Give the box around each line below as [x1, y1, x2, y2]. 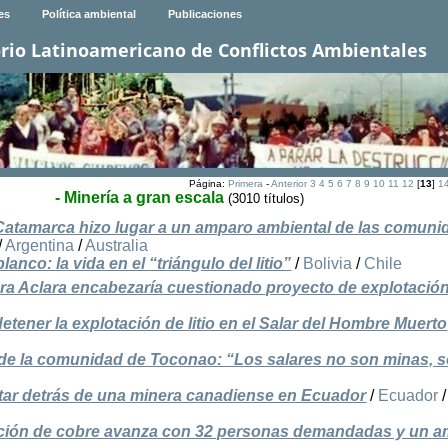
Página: [188, 178, 228, 190]
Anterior [270, 178, 307, 190]
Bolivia [303, 255, 353, 273]
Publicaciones [167, 8, 242, 21]
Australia [85, 237, 149, 255]
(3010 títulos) [227, 191, 304, 207]
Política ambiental [41, 8, 136, 21]
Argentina [5, 237, 75, 255]
